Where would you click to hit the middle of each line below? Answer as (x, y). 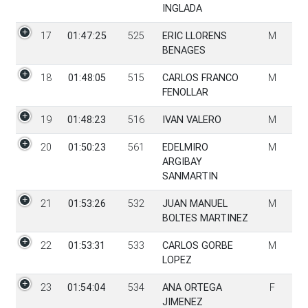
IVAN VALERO (191, 120)
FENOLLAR (185, 92)
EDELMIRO (185, 147)
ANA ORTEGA (192, 288)
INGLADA (182, 9)
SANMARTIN (190, 176)
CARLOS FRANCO (200, 78)
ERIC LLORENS (194, 36)
